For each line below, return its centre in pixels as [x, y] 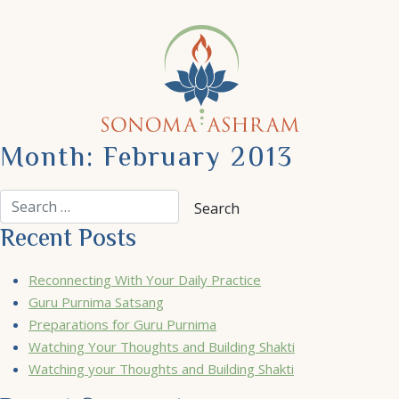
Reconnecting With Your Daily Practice [145, 279]
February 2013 [198, 159]
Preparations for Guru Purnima [122, 324]
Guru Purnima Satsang [96, 301]
